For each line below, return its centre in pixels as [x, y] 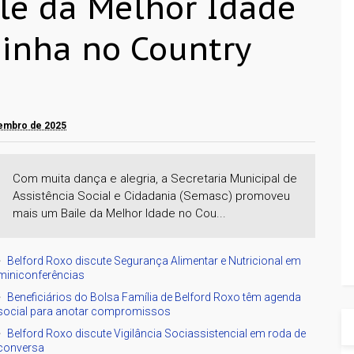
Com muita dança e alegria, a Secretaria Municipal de [155, 178]
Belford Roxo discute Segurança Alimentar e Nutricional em [154, 260]
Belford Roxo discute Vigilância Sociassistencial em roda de [157, 333]
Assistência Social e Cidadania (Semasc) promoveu [152, 196]
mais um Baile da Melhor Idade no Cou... [120, 213]
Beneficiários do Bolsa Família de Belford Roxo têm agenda [154, 297]
